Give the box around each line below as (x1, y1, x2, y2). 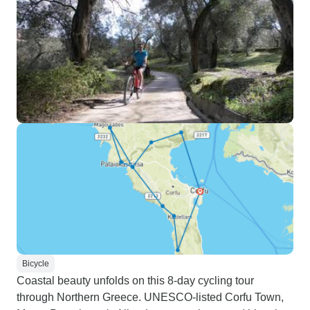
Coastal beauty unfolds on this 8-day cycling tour (17, 275, 254, 286)
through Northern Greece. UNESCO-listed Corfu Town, (17, 291, 284, 303)
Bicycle (22, 259, 49, 268)
